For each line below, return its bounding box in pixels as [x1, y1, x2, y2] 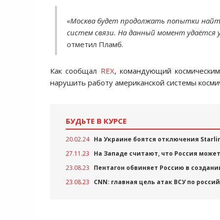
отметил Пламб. [67, 39, 123, 49]
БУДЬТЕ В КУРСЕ [66, 116, 127, 126]
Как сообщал [50, 66, 101, 76]
